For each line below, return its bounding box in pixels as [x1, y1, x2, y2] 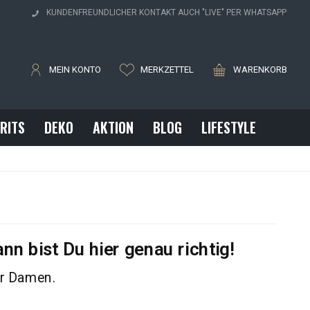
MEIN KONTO [49, 64, 101, 75]
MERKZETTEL [140, 64, 194, 75]
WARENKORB [233, 64, 287, 75]
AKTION [93, 117, 134, 138]
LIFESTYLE [201, 117, 256, 138]
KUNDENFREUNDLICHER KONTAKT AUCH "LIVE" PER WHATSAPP [46, 8, 286, 18]
